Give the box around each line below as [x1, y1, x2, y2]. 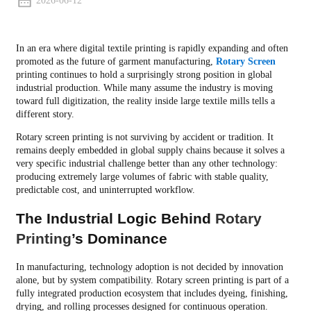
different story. [15, 108, 74, 119]
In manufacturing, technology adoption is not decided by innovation [15, 262, 283, 273]
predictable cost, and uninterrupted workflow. [15, 184, 195, 195]
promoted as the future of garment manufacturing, [15, 56, 216, 67]
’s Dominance [71, 230, 167, 246]
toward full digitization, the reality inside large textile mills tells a [15, 95, 275, 106]
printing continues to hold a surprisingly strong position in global [15, 69, 272, 80]
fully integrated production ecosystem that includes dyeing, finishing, [15, 288, 288, 299]
